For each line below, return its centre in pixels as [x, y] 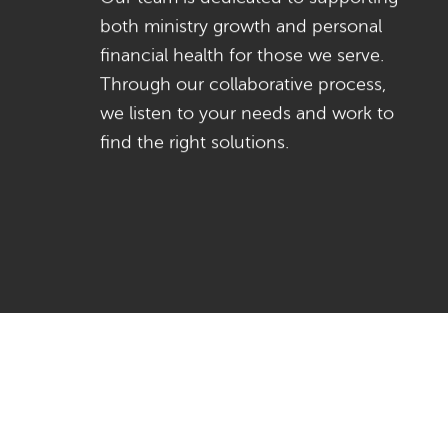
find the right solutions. [194, 142]
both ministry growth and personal [240, 26]
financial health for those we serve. [241, 55]
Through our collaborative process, [242, 84]
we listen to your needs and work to [246, 113]
